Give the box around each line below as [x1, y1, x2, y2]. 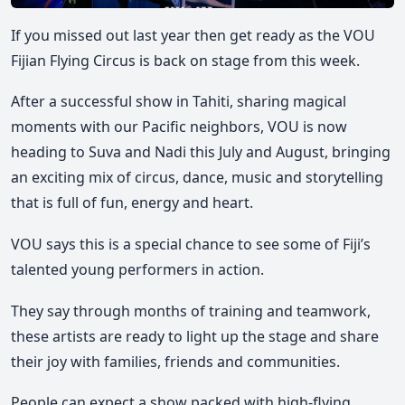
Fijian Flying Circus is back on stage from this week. [11, 50, 360, 71]
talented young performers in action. [11, 259, 264, 279]
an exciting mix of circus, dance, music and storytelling [11, 167, 383, 188]
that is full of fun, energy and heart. [11, 193, 253, 213]
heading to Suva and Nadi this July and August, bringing [11, 142, 391, 163]
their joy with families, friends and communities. [11, 351, 340, 372]
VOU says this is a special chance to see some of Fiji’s [11, 233, 371, 254]
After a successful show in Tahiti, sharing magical [11, 91, 346, 112]
